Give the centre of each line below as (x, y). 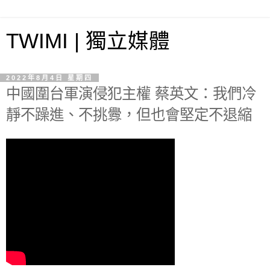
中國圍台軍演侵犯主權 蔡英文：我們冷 (131, 94)
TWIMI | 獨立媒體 (88, 41)
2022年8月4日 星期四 (49, 78)
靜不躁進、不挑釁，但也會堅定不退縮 (129, 115)
